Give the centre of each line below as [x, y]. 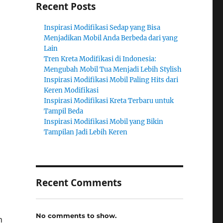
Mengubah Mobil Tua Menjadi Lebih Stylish [113, 69]
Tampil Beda [64, 111]
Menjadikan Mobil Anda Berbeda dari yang [111, 38]
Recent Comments [78, 183]
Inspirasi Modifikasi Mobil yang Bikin [104, 122]
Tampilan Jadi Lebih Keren [86, 132]
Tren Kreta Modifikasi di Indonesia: [100, 59]
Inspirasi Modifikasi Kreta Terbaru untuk [109, 101]
